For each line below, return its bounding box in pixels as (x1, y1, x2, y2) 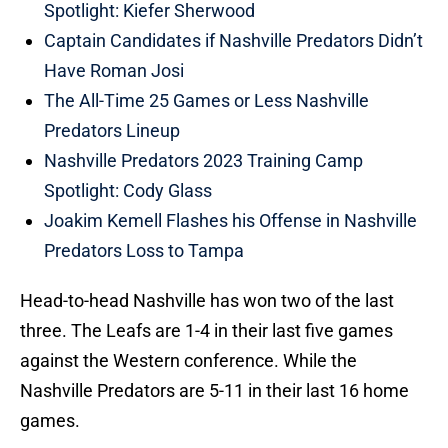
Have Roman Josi (44, 60, 184, 82)
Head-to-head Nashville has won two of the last (20, 290, 394, 312)
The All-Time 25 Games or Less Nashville (44, 90, 369, 112)
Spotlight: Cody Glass (44, 180, 212, 202)
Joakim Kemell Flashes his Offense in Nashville (44, 210, 417, 232)
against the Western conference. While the (20, 350, 357, 372)
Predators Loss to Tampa (44, 240, 244, 262)
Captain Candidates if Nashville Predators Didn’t (44, 30, 423, 52)
